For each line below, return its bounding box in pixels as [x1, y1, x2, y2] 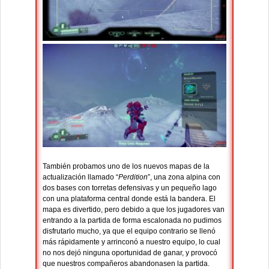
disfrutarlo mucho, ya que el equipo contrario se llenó [43, 226, 216, 235]
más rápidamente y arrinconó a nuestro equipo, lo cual [43, 237, 220, 246]
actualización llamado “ [43, 172, 118, 181]
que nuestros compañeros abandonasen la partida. [43, 259, 210, 268]
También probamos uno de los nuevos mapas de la [43, 162, 210, 171]
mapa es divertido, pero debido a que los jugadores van [43, 205, 225, 214]
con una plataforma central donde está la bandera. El [43, 194, 216, 203]
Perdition [118, 172, 148, 181]
